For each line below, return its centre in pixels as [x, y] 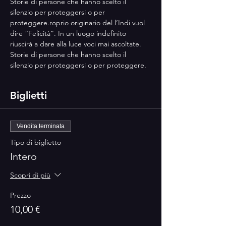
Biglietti [29, 95]
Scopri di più [30, 175]
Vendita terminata [41, 126]
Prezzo [20, 195]
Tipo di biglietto [36, 142]
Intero [23, 156]
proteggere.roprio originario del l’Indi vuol [78, 23]
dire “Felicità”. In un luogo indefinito [69, 33]
